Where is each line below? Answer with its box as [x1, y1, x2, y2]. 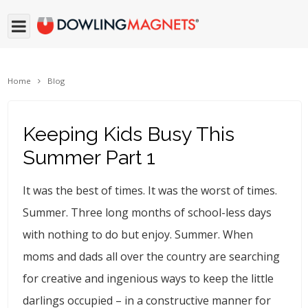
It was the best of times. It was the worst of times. [23, 183, 278, 199]
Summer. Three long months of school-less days [23, 205, 272, 221]
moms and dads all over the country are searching [23, 249, 280, 265]
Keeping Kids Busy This [23, 122, 235, 146]
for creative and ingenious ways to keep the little [23, 271, 274, 287]
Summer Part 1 [23, 146, 156, 170]
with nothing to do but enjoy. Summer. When [23, 227, 254, 243]
